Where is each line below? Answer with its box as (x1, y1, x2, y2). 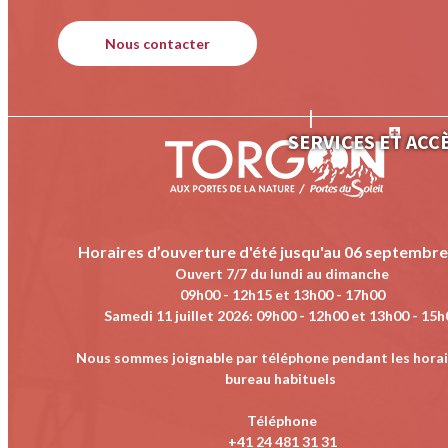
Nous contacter (104, 34, 210, 52)
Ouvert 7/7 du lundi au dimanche (175, 264, 389, 282)
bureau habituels (225, 369, 339, 387)
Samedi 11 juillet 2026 (103, 306, 249, 324)
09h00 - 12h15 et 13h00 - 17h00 (179, 285, 385, 303)
